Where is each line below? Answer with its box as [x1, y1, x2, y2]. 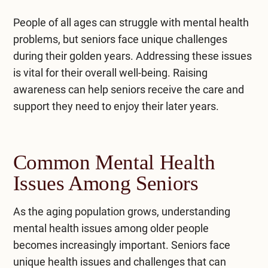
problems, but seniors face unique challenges [13, 32, 227, 45]
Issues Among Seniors [13, 171, 199, 195]
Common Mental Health [13, 150, 215, 174]
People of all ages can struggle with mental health [13, 16, 249, 29]
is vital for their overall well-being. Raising [13, 66, 208, 79]
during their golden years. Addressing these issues [13, 49, 252, 62]
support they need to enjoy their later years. [13, 99, 219, 112]
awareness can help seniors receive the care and [13, 83, 244, 96]
